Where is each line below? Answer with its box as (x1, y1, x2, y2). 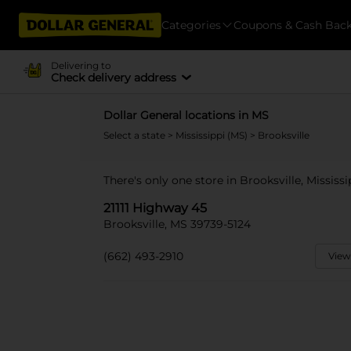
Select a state (103, 129, 168, 141)
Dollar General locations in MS (103, 108, 269, 122)
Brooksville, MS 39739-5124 (103, 217, 251, 231)
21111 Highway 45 (103, 201, 207, 215)
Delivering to (50, 59, 111, 71)
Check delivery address (50, 70, 176, 85)
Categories (161, 17, 221, 32)
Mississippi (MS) (175, 129, 250, 141)
